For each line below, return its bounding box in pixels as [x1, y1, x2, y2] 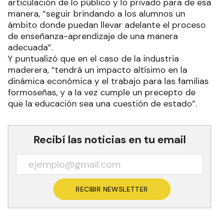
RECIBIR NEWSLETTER [76, 184, 148, 194]
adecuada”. [8, 41, 55, 53]
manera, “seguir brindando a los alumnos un [8, 7, 185, 20]
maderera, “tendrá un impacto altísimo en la [8, 64, 187, 76]
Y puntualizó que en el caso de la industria [8, 52, 179, 65]
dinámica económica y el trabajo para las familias [8, 75, 209, 87]
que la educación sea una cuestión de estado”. [8, 97, 197, 109]
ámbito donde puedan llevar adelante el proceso [8, 19, 206, 31]
